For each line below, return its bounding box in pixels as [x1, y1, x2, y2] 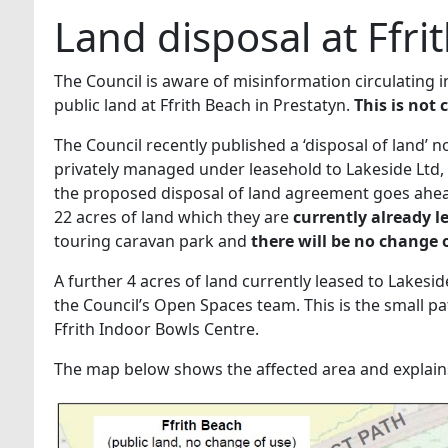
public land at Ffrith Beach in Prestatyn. [53, 94, 354, 116]
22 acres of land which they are [53, 206, 293, 228]
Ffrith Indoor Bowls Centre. [53, 318, 259, 340]
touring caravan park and [53, 230, 251, 252]
